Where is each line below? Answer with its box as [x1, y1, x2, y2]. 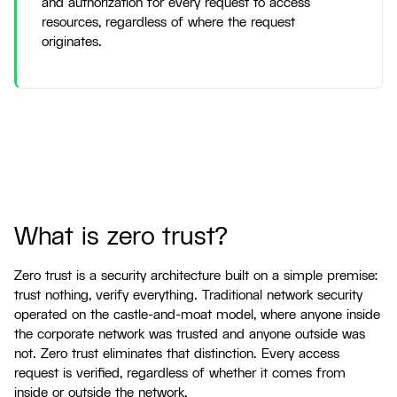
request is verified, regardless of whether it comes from [14, 365, 346, 382]
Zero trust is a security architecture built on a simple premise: [14, 268, 378, 284]
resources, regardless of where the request [42, 14, 295, 31]
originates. [42, 34, 102, 51]
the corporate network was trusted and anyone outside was [14, 326, 365, 343]
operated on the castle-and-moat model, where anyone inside [14, 307, 380, 323]
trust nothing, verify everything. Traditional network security [14, 287, 362, 304]
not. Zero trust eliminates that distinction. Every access [14, 346, 339, 362]
